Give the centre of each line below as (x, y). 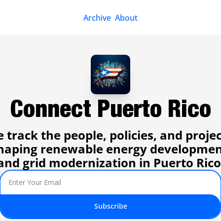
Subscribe (110, 206)
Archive (97, 18)
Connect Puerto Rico (110, 108)
